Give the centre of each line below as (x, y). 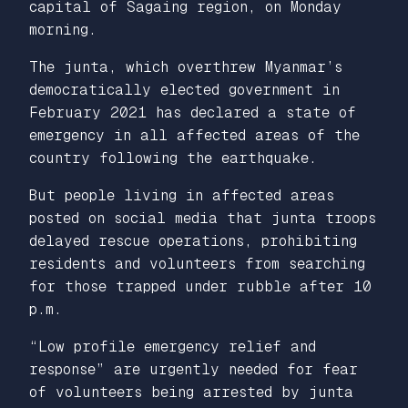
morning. (63, 30)
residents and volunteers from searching (197, 264)
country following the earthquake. (173, 158)
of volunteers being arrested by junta (191, 392)
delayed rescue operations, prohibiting (193, 241)
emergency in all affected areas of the (194, 135)
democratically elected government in (184, 90)
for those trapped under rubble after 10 (200, 286)
